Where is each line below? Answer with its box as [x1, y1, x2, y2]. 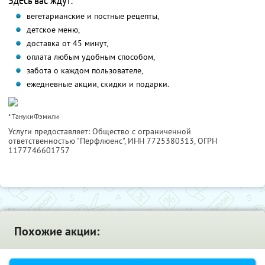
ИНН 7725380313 [128, 135, 194, 147]
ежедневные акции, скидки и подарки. [26, 79, 169, 90]
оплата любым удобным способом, [26, 51, 155, 63]
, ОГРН [194, 135, 217, 147]
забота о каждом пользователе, [26, 65, 143, 76]
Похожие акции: [14, 224, 99, 240]
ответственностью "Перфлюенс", [8, 135, 128, 147]
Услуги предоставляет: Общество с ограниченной [8, 126, 191, 137]
